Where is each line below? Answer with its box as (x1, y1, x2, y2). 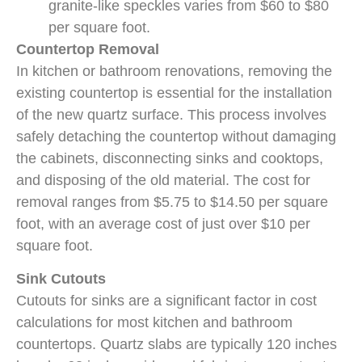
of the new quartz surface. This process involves (16, 106, 326, 123)
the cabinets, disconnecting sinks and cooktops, (16, 149, 323, 166)
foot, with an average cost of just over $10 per (16, 215, 310, 232)
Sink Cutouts (16, 271, 106, 288)
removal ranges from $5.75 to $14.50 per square (16, 193, 328, 210)
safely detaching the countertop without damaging (16, 128, 336, 145)
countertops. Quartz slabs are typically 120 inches (16, 336, 337, 353)
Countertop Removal (16, 40, 159, 57)
